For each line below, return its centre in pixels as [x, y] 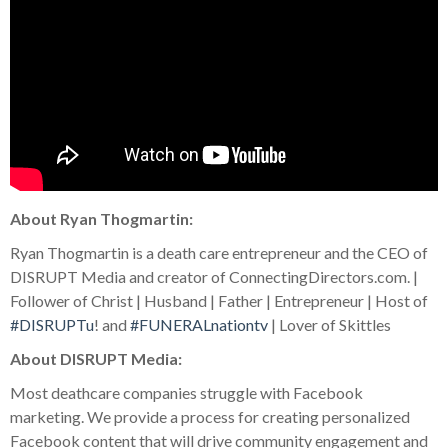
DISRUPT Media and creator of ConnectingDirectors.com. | [214, 276]
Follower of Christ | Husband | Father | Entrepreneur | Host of [219, 300]
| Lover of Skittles [329, 324]
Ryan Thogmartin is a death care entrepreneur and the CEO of [219, 252]
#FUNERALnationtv [199, 324]
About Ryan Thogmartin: [101, 218]
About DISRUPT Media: [96, 358]
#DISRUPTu [52, 324]
